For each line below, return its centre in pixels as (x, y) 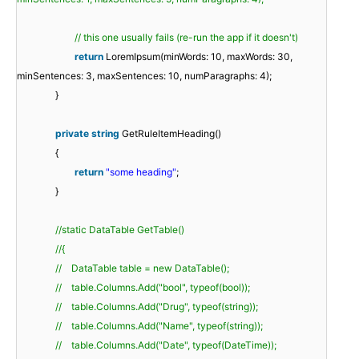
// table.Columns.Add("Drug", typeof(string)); (157, 307)
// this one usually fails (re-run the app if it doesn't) (186, 38)
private (72, 134)
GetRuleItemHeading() (171, 134)
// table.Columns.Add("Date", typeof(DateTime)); (166, 345)
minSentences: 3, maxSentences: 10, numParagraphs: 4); (144, 76)
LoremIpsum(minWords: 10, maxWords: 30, (199, 57)
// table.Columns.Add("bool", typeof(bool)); (153, 288)
